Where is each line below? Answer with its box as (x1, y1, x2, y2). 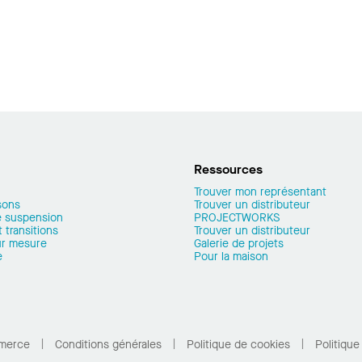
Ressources (194, 161, 263, 178)
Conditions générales (54, 336, 162, 352)
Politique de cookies (186, 336, 290, 352)
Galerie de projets (194, 236, 284, 251)
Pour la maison (194, 249, 268, 264)
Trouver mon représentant (194, 184, 326, 200)
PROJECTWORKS (194, 210, 280, 225)
